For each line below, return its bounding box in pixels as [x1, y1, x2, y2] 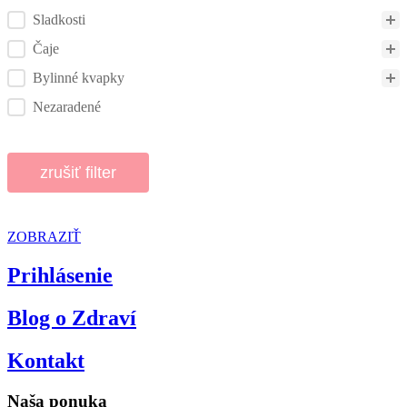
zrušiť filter [40, 163, 116, 182]
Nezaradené [33, 98, 101, 114]
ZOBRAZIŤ [7, 228, 81, 244]
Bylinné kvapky [33, 69, 124, 85]
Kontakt [7, 348, 84, 372]
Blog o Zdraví [7, 305, 136, 330]
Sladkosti [33, 11, 85, 27]
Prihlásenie [7, 263, 113, 287]
